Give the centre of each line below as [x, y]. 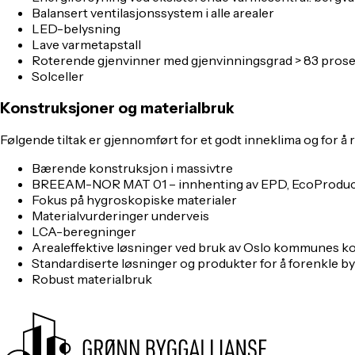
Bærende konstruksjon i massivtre [132, 168]
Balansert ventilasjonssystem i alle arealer [153, 12]
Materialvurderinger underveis [120, 216]
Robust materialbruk [92, 279]
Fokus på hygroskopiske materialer [134, 200]
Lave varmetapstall [86, 44]
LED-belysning [76, 28]
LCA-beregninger [84, 232]
